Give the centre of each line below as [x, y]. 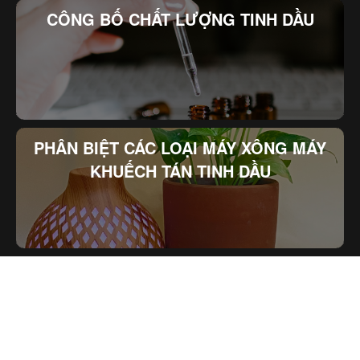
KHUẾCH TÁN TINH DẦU [180, 170]
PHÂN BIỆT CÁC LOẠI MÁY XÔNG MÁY [180, 147]
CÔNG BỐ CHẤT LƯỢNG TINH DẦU [180, 18]
